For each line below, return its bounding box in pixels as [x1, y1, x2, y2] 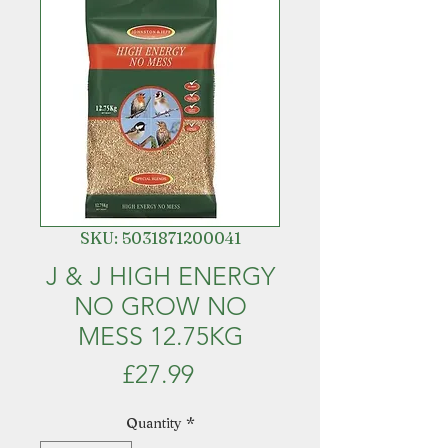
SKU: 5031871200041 [79, 228, 241, 248]
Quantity [125, 414, 182, 432]
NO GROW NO [73, 291, 247, 321]
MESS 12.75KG [77, 321, 243, 351]
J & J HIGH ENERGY [45, 261, 275, 291]
